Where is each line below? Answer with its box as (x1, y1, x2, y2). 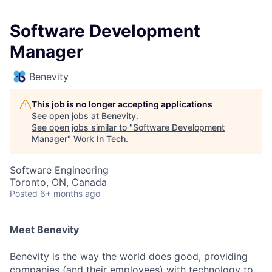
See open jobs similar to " (32, 122, 133, 133)
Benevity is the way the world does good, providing (10, 250, 248, 263)
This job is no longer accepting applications (32, 99, 212, 110)
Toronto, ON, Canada (10, 176, 107, 189)
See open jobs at (32, 110, 101, 121)
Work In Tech (73, 134, 126, 144)
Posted (10, 188, 38, 199)
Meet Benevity (10, 223, 79, 236)
